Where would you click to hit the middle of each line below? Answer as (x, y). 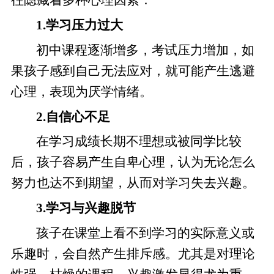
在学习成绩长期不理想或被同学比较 (139, 142)
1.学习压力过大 (80, 25)
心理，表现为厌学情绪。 (81, 91)
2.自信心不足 (73, 117)
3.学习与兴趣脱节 (86, 208)
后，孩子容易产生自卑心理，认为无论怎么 (133, 162)
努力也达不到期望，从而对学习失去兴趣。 (133, 183)
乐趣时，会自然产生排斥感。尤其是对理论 (133, 254)
